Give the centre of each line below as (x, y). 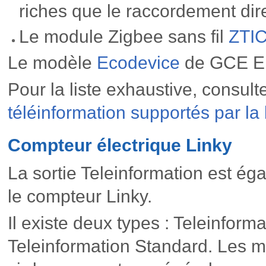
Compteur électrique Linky (120, 145)
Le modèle (52, 62)
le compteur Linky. (80, 196)
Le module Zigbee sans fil (123, 36)
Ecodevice (138, 62)
